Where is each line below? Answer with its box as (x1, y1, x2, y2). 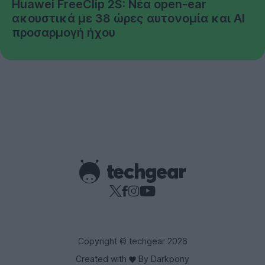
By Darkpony (136, 253, 189, 264)
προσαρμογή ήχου (12, 25, 115, 40)
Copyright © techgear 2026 (77, 235, 188, 246)
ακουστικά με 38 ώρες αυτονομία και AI (12, 11, 245, 25)
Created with (76, 253, 129, 264)
